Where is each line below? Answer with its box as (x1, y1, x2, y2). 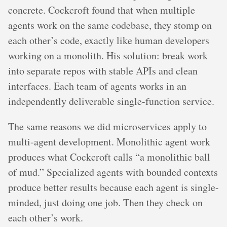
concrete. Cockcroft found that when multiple (8, 3, 195, 17)
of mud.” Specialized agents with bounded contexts (8, 165, 218, 179)
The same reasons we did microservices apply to (8, 120, 207, 134)
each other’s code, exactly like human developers (8, 33, 209, 48)
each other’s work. (8, 211, 83, 225)
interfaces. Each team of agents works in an (8, 79, 186, 93)
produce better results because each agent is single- (8, 180, 219, 195)
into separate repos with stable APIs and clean (8, 64, 198, 78)
